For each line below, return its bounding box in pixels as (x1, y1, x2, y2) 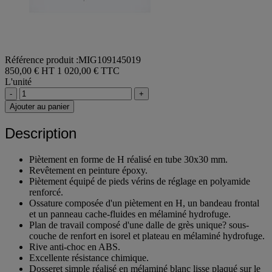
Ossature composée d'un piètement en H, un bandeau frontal (29, 197, 259, 208)
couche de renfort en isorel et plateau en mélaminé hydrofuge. (29, 230, 265, 241)
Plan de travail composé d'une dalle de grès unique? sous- (29, 219, 249, 230)
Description (5, 125, 76, 142)
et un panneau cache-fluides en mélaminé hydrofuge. (29, 208, 231, 219)
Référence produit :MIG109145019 (5, 55, 141, 66)
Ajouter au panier (10, 102, 69, 112)
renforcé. (29, 186, 63, 197)
